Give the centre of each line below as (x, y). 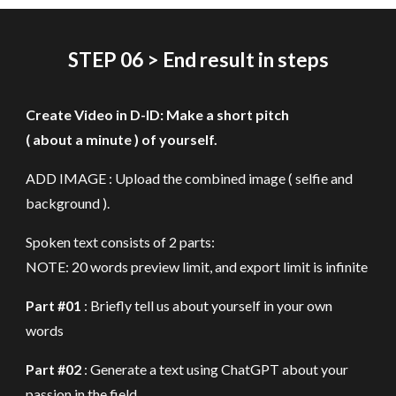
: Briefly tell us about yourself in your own (209, 305)
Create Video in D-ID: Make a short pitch (158, 114)
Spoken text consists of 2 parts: (121, 242)
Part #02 (54, 369)
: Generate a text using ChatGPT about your (215, 369)
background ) (67, 203)
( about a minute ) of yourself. (122, 139)
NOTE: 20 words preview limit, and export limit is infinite (197, 267)
